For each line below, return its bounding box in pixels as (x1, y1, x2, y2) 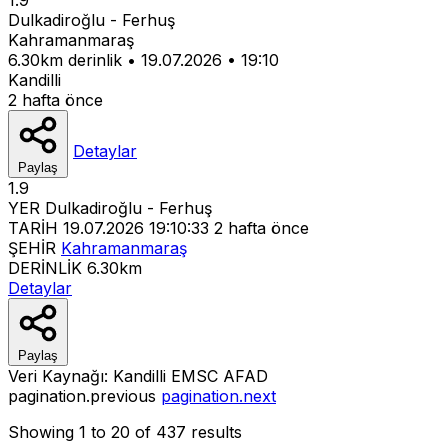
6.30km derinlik (8, 49, 122, 70)
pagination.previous (8, 385, 161, 406)
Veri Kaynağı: (8, 365, 113, 386)
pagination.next (161, 385, 276, 406)
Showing (8, 421, 79, 442)
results (186, 421, 242, 442)
